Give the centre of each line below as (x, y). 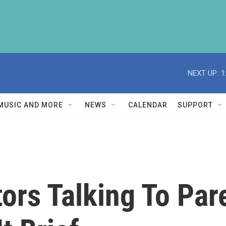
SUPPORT (195, 105)
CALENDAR (148, 105)
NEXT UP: (203, 73)
